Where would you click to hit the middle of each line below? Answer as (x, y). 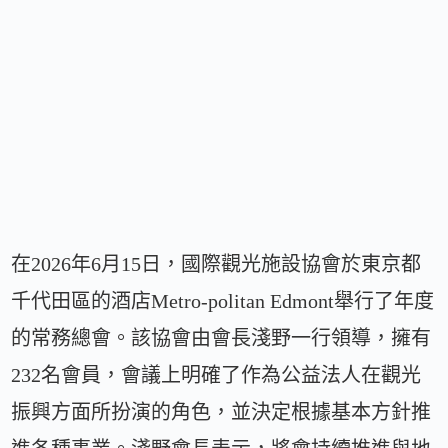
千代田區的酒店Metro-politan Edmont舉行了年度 (223, 300)
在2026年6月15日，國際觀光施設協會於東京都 (216, 263)
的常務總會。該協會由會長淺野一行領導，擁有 (221, 337)
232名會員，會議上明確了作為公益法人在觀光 (216, 374)
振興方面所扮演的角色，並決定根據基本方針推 (221, 411)
